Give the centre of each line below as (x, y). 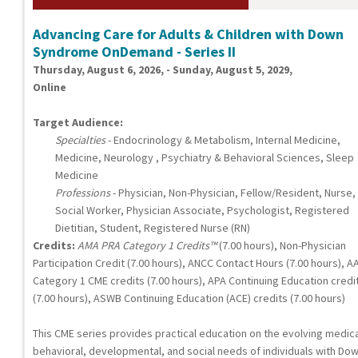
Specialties (80, 139)
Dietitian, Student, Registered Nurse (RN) (153, 227)
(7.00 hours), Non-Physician (281, 245)
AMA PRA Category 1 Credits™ (147, 245)
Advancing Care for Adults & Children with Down (188, 34)
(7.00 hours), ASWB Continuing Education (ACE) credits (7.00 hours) (189, 298)
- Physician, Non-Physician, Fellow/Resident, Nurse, (233, 192)
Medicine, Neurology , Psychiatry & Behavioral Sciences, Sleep (205, 157)
